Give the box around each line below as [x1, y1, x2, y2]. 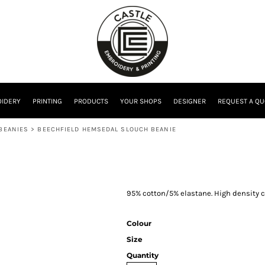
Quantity [127, 251, 159, 260]
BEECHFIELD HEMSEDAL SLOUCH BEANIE [37, 125, 176, 133]
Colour [127, 219, 151, 228]
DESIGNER [173, 97, 206, 106]
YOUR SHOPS [120, 97, 161, 106]
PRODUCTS [74, 97, 108, 106]
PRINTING [33, 97, 62, 106]
